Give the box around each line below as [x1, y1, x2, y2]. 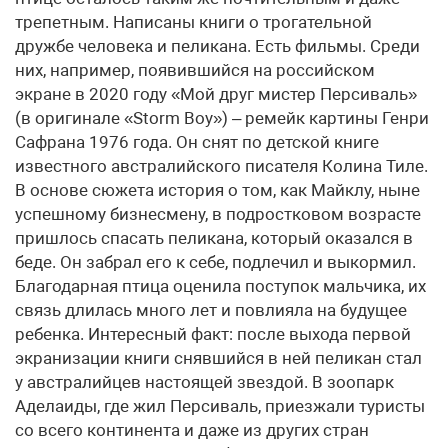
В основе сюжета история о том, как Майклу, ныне [15, 179, 420, 200]
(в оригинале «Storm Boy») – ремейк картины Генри [15, 107, 429, 128]
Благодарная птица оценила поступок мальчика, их [15, 275, 426, 296]
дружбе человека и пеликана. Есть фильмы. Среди [15, 35, 420, 56]
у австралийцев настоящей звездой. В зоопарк [15, 371, 394, 392]
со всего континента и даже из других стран [15, 419, 369, 440]
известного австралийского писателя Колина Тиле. [15, 155, 428, 176]
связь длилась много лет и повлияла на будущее [15, 299, 407, 320]
